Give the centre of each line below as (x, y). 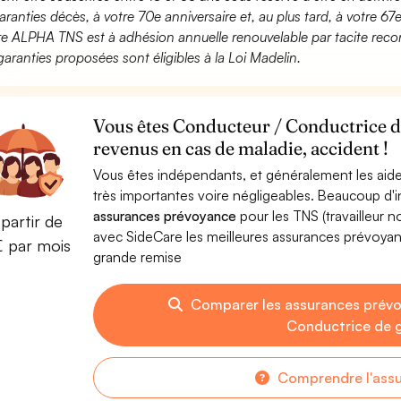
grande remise (137, 257)
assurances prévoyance (164, 216)
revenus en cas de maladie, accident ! (240, 148)
